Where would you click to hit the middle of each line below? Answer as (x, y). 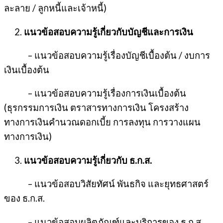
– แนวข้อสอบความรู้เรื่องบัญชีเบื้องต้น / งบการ (107, 56)
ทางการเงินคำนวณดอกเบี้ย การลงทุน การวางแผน (102, 122)
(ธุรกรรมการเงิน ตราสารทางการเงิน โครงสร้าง (96, 108)
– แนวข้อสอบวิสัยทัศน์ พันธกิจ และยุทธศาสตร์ (106, 184)
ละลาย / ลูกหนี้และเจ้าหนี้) (55, 8)
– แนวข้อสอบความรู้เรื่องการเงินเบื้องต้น (95, 93)
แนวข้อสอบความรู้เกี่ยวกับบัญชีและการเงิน (109, 32)
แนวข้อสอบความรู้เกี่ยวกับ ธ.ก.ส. (88, 160)
